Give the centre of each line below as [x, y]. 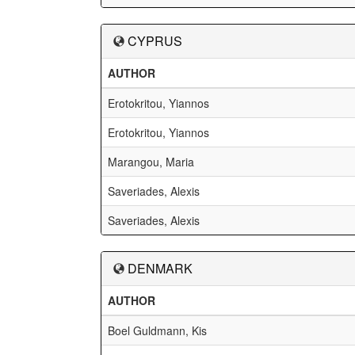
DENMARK [160, 268]
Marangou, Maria [151, 162]
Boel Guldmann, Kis [157, 330]
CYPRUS [155, 41]
